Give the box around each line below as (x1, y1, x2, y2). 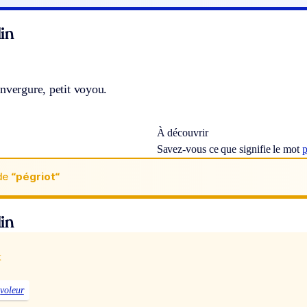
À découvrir (156, 126, 208, 138)
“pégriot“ (11, 170, 60, 184)
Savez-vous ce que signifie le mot (156, 143, 302, 155)
